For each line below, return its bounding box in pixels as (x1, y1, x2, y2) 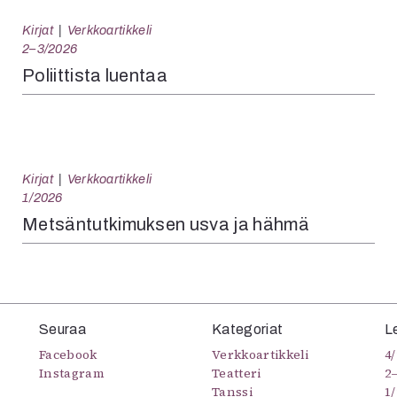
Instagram (39, 364, 105, 382)
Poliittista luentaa (22, 66, 168, 85)
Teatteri (212, 364, 261, 382)
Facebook (39, 346, 97, 363)
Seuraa (39, 322, 86, 337)
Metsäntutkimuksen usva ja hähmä (22, 214, 309, 234)
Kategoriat (212, 322, 284, 337)
